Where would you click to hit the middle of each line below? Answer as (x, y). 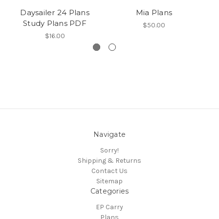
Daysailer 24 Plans (55, 13)
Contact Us (109, 171)
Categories (109, 191)
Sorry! (109, 151)
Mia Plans (154, 13)
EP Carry (109, 207)
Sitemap (109, 181)
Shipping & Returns (109, 161)
